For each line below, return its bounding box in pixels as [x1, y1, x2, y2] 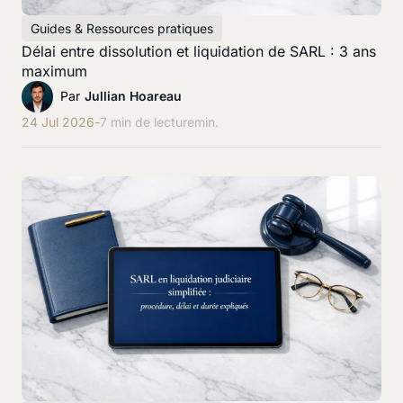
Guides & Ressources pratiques [31, 20, 213, 36]
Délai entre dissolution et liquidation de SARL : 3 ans [22, 41, 376, 60]
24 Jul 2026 [22, 113, 94, 130]
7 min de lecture [100, 113, 194, 130]
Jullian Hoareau [85, 88, 182, 104]
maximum [22, 61, 87, 80]
